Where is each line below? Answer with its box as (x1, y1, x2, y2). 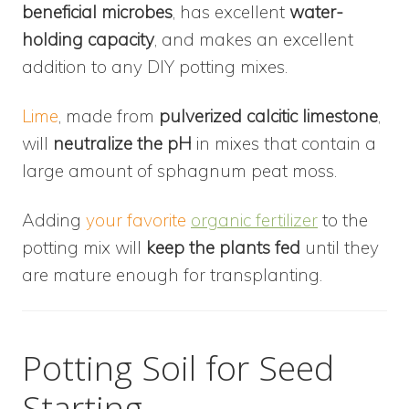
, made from (58, 104, 159, 127)
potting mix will (22, 236, 146, 258)
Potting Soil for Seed (22, 343, 334, 391)
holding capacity (22, 27, 154, 50)
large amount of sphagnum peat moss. (22, 159, 337, 182)
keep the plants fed (146, 236, 305, 258)
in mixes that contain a (192, 131, 376, 154)
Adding (22, 208, 86, 231)
